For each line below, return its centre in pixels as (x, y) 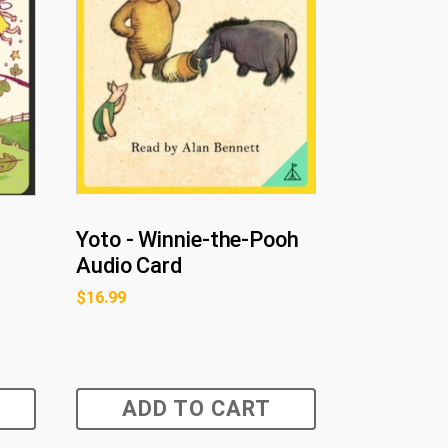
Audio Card (129, 265)
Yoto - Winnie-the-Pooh (187, 239)
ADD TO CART (196, 408)
